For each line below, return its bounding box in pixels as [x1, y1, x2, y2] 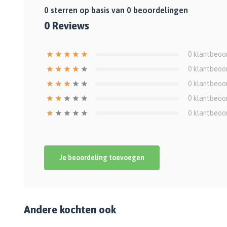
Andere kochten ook [24, 204, 116, 216]
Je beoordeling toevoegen [59, 154, 144, 162]
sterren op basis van [49, 6, 127, 15]
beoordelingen [131, 6, 188, 15]
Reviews [50, 20, 89, 32]
